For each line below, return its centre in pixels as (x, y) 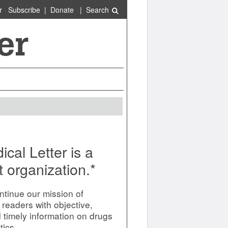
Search (98, 10)
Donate (62, 10)
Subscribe (24, 10)
